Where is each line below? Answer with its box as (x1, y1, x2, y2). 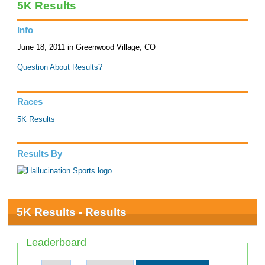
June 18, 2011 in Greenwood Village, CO (17, 43, 156, 52)
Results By (17, 148, 62, 159)
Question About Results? (17, 63, 102, 72)
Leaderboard (26, 237, 87, 249)
